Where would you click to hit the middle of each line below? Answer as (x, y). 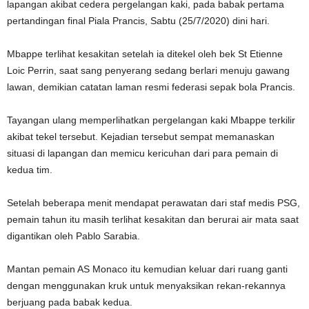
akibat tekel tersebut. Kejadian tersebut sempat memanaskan (141, 137)
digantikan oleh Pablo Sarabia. (73, 236)
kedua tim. (30, 170)
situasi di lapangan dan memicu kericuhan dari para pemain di (142, 153)
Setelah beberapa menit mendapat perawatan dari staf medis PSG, (153, 203)
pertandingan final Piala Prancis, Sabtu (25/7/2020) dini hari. (138, 21)
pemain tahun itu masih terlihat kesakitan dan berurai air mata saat (153, 219)
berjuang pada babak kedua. (70, 302)
